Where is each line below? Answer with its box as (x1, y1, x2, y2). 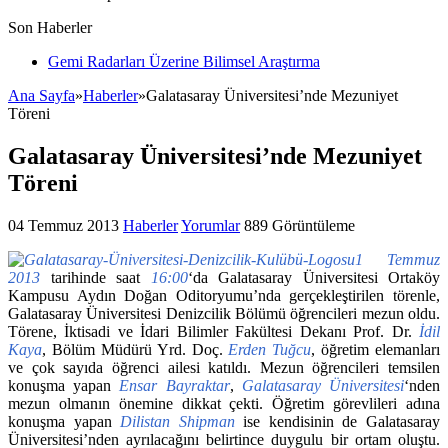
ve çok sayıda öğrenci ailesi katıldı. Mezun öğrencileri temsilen (8, 358, 440, 376)
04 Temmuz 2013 (8, 216, 119, 234)
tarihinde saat (40, 268, 151, 286)
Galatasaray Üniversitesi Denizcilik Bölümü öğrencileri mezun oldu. (8, 304, 440, 322)
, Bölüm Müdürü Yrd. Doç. (42, 340, 229, 358)
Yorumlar (181, 216, 240, 234)
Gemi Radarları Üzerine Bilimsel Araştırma (48, 52, 320, 70)
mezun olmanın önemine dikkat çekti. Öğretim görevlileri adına (8, 394, 440, 412)
